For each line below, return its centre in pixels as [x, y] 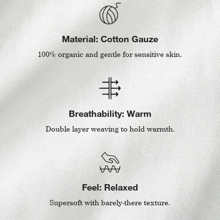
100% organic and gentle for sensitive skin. [110, 55]
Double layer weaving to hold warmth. [110, 129]
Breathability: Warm [110, 114]
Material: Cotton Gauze [110, 39]
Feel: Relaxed [110, 187]
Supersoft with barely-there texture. [110, 202]
